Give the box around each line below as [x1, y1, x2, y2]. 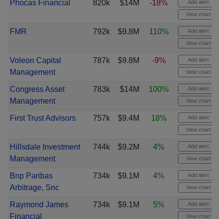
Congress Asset [9, 85, 65, 93]
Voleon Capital [9, 56, 61, 65]
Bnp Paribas [9, 172, 53, 180]
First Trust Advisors [9, 114, 76, 122]
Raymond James [9, 200, 68, 209]
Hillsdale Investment [9, 143, 80, 151]
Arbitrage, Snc [9, 183, 59, 192]
